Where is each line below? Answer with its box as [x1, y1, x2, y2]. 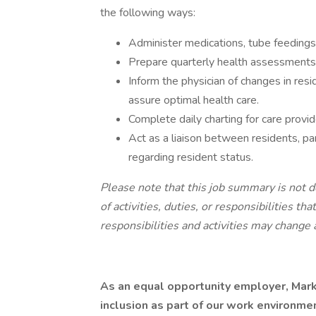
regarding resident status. [128, 150, 253, 165]
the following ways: [100, 5, 195, 20]
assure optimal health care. [128, 92, 259, 108]
